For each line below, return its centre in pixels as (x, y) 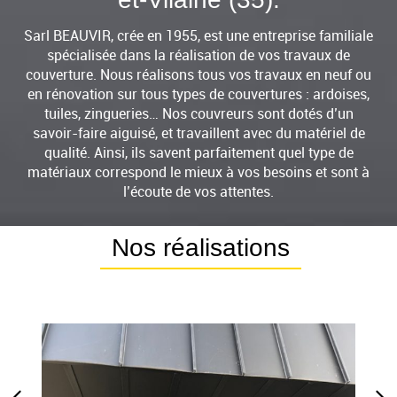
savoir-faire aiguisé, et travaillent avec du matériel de (198, 132)
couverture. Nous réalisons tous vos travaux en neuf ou (198, 74)
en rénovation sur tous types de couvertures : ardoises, (198, 93)
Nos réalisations (201, 247)
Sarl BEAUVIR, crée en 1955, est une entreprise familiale (198, 35)
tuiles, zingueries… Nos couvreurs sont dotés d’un (198, 113)
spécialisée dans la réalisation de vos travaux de (198, 54)
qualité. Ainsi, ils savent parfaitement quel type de (198, 152)
